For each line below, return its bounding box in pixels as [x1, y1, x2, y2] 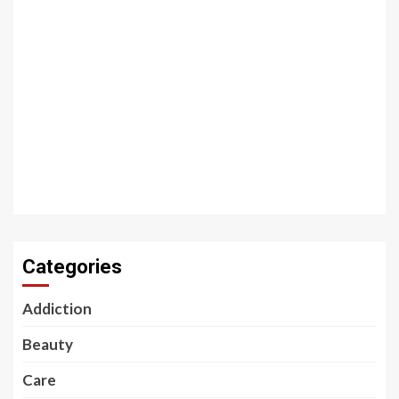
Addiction [22, 299, 92, 318]
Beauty [22, 335, 73, 354]
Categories [22, 256, 122, 278]
